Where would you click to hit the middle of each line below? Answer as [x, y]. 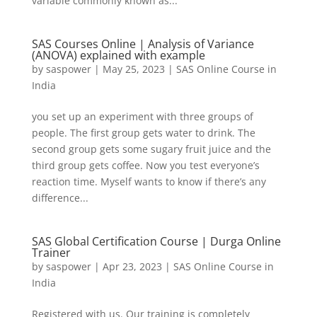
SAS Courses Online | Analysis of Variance [143, 44]
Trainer [51, 253]
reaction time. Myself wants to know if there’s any [149, 181]
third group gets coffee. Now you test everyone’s [145, 165]
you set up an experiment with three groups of [142, 116]
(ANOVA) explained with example [118, 55]
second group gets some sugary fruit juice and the [151, 149]
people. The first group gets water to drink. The [143, 133]
